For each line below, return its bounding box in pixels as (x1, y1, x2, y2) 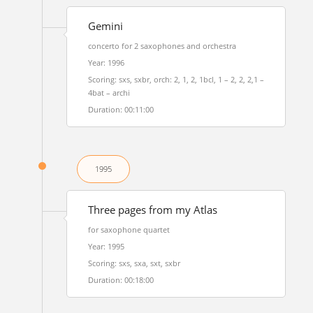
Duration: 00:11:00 (87, 104, 154, 115)
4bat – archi (87, 87, 130, 98)
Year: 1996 (87, 57, 124, 68)
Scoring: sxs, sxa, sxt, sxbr (87, 258, 180, 268)
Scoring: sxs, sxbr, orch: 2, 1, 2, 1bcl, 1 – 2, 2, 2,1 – (87, 74, 264, 85)
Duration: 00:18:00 (87, 275, 154, 285)
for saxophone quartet (87, 224, 170, 235)
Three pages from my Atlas (87, 203, 217, 217)
